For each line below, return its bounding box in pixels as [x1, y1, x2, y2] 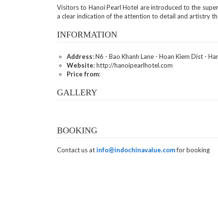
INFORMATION [57, 30, 117, 39]
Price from [67, 70, 99, 78]
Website [67, 61, 93, 69]
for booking [175, 145, 210, 154]
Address [67, 53, 92, 60]
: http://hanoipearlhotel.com [93, 61, 173, 69]
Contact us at [57, 145, 96, 154]
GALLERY [57, 88, 97, 97]
